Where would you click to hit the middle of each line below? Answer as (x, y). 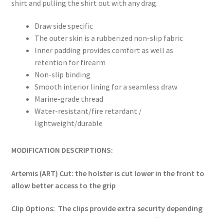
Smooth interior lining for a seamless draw (106, 87)
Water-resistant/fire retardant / (88, 111)
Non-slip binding (62, 75)
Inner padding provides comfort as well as (104, 50)
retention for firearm (70, 63)
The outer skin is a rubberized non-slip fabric (109, 38)
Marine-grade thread (69, 99)
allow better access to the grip (63, 185)
